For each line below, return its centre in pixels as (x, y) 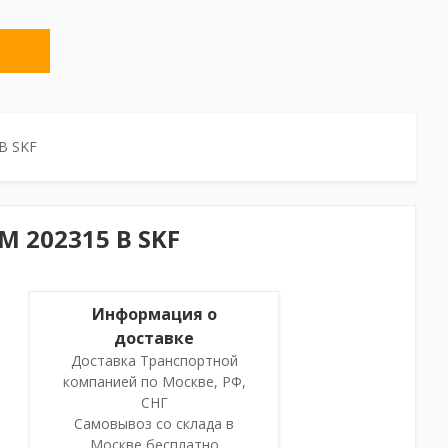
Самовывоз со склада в (154, 423)
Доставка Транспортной (154, 360)
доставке (154, 338)
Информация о (154, 314)
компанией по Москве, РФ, (154, 381)
